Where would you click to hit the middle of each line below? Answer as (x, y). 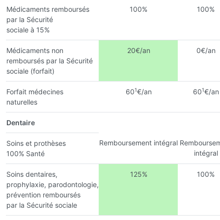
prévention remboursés (43, 194)
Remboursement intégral (138, 142)
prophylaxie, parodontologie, (53, 184)
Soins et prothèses (36, 143)
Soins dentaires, (32, 174)
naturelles (22, 102)
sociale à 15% (28, 29)
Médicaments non (35, 50)
